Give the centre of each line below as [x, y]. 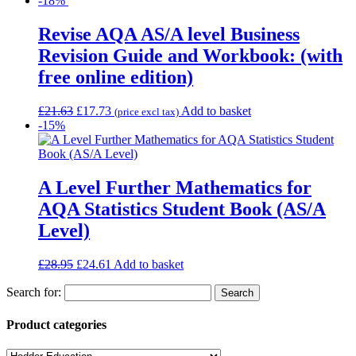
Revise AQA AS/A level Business [169, 35]
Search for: [34, 292]
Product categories [56, 325]
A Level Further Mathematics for [175, 187]
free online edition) [116, 77]
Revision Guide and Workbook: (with [190, 56]
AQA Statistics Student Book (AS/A [182, 209]
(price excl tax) [147, 111]
